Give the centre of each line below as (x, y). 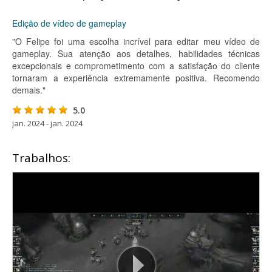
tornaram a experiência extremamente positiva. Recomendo (136, 78)
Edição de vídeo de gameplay (69, 23)
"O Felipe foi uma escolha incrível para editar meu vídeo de (136, 41)
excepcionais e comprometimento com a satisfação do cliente (136, 66)
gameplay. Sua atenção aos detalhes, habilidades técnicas (136, 53)
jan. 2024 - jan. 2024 (47, 123)
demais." (29, 90)
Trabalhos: (41, 158)
